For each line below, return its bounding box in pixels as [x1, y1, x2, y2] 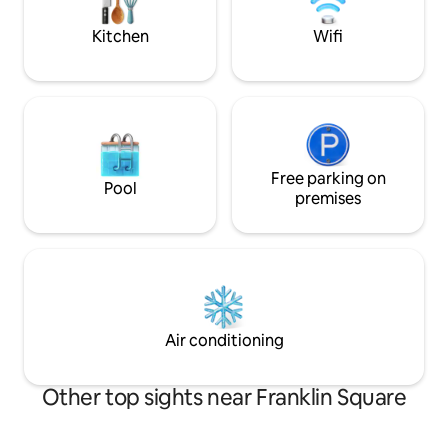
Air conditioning [164, 329, 284, 351]
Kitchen [91, 25, 149, 47]
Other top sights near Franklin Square [41, 382, 407, 412]
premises [295, 187, 361, 209]
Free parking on [270, 167, 386, 189]
